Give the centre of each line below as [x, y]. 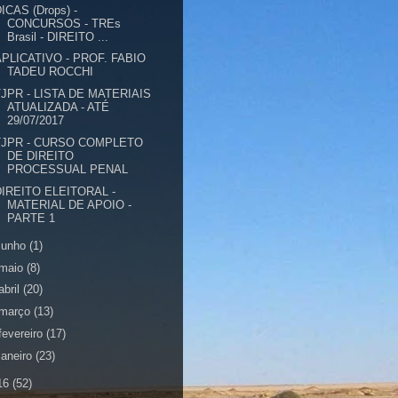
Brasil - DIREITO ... [58, 36]
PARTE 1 [32, 218]
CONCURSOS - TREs [64, 23]
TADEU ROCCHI [51, 72]
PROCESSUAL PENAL [68, 169]
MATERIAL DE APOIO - [70, 204]
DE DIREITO [41, 155]
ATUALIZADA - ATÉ [59, 107]
